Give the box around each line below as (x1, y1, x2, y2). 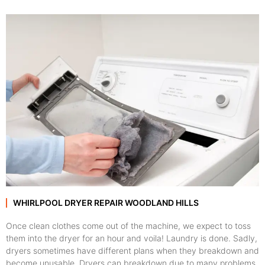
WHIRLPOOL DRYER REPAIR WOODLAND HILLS (13, 198, 199, 208)
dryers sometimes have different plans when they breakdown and (6, 245, 259, 256)
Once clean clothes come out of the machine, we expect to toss (6, 221, 251, 231)
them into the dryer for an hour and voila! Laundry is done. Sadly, (6, 233, 257, 244)
